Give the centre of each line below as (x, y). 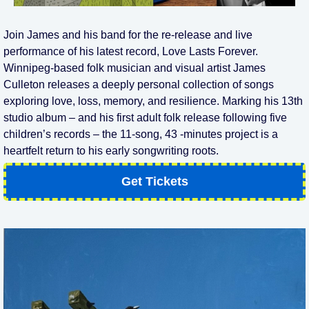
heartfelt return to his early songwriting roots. (111, 151)
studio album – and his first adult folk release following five (145, 118)
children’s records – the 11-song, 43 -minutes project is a (141, 134)
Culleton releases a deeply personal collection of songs (139, 84)
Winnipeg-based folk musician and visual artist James (134, 68)
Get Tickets (154, 181)
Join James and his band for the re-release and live (128, 35)
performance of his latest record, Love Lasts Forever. (131, 51)
